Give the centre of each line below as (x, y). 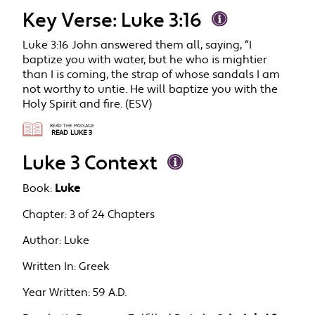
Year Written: (57, 292)
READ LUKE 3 (72, 133)
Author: (42, 240)
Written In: (50, 266)
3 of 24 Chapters (112, 214)
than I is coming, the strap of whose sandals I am (152, 75)
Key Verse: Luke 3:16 (112, 21)
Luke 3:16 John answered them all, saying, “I (137, 46)
